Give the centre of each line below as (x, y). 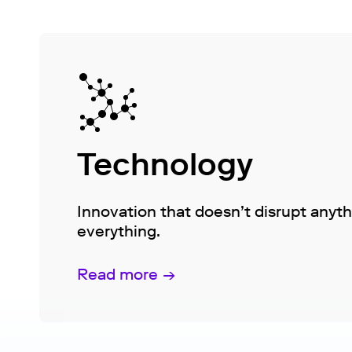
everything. (119, 231)
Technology (165, 165)
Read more (117, 275)
